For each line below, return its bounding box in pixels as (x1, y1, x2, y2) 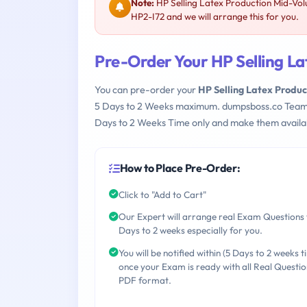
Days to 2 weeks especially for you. (119, 224, 262, 237)
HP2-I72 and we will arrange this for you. (131, 10, 299, 23)
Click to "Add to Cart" (119, 188, 206, 201)
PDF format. (119, 274, 171, 287)
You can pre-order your (95, 84, 198, 97)
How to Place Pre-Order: (119, 161, 241, 175)
